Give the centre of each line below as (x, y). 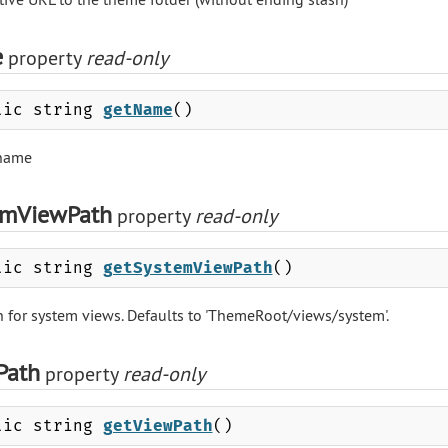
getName (137, 109)
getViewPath (157, 425)
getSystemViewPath (187, 267)
